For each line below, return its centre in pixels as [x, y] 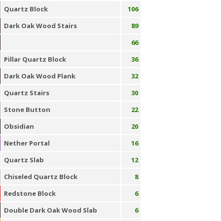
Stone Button [27, 110]
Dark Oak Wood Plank [39, 76]
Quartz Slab [24, 160]
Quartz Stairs [26, 93]
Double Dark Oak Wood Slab [50, 210]
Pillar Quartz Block [35, 59]
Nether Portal [27, 143]
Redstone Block [30, 193]
